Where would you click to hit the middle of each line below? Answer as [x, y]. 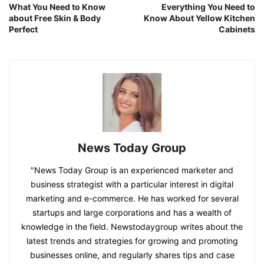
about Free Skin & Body [55, 18]
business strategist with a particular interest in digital [132, 184]
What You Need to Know [57, 7]
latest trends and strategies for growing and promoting [132, 241]
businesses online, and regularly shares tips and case [132, 255]
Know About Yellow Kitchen [199, 18]
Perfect [23, 29]
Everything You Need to [208, 7]
